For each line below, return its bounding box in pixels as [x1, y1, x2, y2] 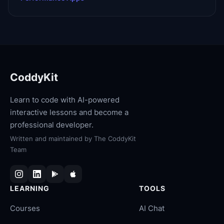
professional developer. [10, 120, 93, 129]
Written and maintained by [10, 134, 92, 142]
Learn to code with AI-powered [10, 95, 119, 104]
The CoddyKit [94, 134, 136, 142]
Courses [10, 203, 40, 213]
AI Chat [139, 203, 164, 213]
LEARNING [10, 184, 49, 192]
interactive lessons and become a [10, 107, 128, 117]
